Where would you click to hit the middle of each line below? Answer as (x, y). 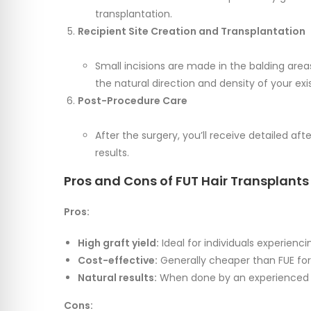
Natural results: (117, 278)
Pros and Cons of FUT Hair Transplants (186, 181)
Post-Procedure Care (133, 101)
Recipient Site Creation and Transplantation (192, 32)
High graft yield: (118, 243)
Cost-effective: (118, 261)
